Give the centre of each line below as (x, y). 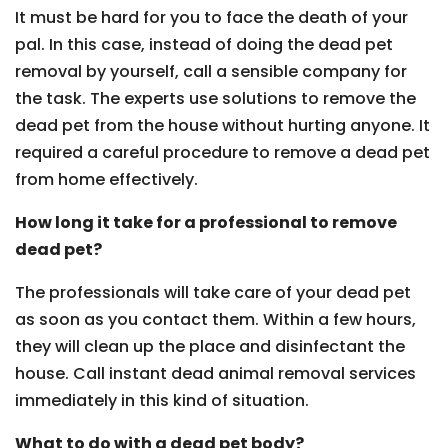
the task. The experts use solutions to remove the (215, 98)
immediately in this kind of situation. (162, 400)
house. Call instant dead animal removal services (215, 373)
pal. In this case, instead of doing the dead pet (204, 44)
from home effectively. (106, 179)
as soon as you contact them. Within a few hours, (215, 319)
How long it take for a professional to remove (206, 222)
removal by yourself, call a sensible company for (211, 71)
